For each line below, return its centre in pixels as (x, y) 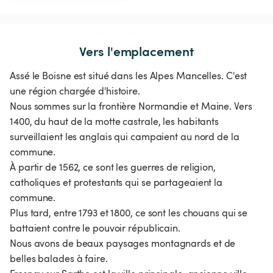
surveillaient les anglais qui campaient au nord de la (125, 137)
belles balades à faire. (59, 259)
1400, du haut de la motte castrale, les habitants (115, 122)
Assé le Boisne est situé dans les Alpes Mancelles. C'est (129, 76)
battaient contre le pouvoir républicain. (95, 228)
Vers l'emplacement (136, 51)
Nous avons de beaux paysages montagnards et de (123, 243)
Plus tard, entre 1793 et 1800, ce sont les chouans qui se (129, 213)
